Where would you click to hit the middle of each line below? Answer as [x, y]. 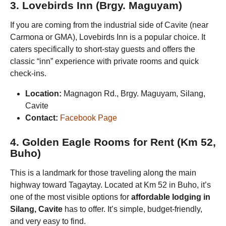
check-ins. [28, 74]
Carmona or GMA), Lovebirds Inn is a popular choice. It [108, 37]
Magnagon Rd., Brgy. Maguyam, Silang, [133, 94]
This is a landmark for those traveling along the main [103, 173]
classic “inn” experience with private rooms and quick [104, 62]
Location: [43, 94]
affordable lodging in [171, 197]
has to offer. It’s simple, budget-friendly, [132, 209]
